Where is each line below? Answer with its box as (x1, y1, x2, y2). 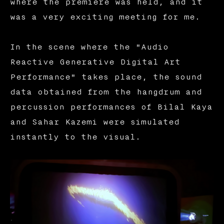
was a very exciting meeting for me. (9, 12, 200, 21)
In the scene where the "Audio (9, 42, 168, 51)
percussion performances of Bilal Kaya (9, 102, 212, 111)
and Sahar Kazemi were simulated (9, 117, 179, 126)
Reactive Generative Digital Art (9, 57, 180, 66)
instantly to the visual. (9, 132, 140, 141)
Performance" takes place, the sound (9, 72, 202, 81)
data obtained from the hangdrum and (9, 87, 202, 96)
